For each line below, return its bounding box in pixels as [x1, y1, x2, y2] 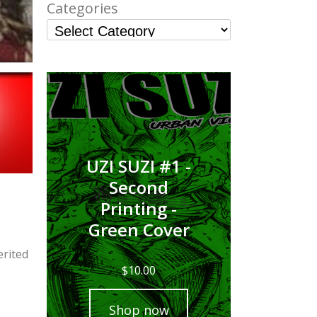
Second [109, 175, 168, 199]
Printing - [100, 197, 177, 220]
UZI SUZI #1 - [86, 154, 191, 178]
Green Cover [88, 218, 190, 241]
